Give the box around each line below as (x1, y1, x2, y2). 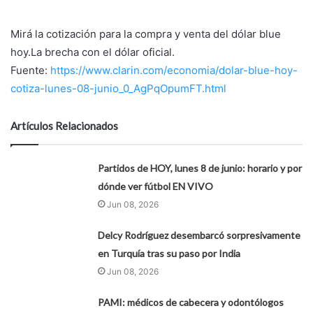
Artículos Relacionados (10, 119, 118, 133)
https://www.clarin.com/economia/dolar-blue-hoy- (50, 64, 298, 78)
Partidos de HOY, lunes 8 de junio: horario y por (98, 162, 303, 175)
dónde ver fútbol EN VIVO (98, 180, 214, 193)
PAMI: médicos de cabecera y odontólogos (98, 296, 284, 309)
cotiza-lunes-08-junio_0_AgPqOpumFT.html (10, 82, 226, 96)
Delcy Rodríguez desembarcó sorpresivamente (98, 229, 301, 242)
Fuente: (10, 64, 50, 78)
